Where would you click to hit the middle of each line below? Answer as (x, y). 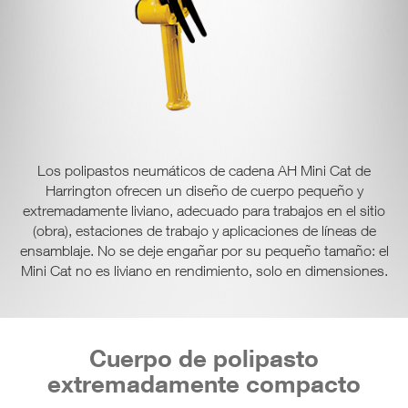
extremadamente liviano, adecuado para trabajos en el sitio (204, 210)
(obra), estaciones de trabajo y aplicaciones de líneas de (204, 230)
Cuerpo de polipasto (204, 357)
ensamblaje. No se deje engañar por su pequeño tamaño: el (204, 250)
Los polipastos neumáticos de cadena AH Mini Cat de (204, 170)
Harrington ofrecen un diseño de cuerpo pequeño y (204, 190)
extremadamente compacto (204, 383)
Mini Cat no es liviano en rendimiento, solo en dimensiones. (204, 270)
